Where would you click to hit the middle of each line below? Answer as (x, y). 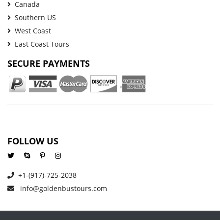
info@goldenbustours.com (63, 188)
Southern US (35, 17)
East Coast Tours (42, 44)
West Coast (33, 30)
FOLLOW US (33, 141)
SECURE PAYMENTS (49, 63)
